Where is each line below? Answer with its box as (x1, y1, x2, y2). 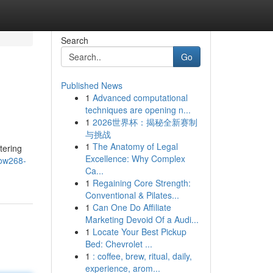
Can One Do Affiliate (92, 201, 171, 213)
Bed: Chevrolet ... (85, 238, 152, 250)
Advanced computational (92, 91, 188, 104)
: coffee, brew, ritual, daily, (92, 250, 192, 262)
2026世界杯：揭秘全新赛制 (92, 116, 197, 128)
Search (60, 34, 88, 46)
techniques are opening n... (85, 104, 191, 116)
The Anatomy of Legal (92, 140, 178, 152)
